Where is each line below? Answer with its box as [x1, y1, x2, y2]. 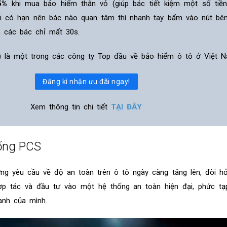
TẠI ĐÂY [111, 102, 142, 111]
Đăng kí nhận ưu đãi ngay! [43, 77, 130, 86]
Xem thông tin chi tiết [30, 102, 111, 111]
